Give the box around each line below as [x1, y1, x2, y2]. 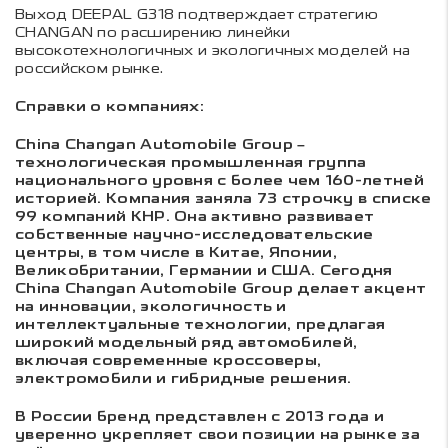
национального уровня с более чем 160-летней [15, 172, 424, 191]
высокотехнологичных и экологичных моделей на [15, 42, 411, 60]
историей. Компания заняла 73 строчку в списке [15, 190, 432, 209]
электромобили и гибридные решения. [15, 370, 352, 389]
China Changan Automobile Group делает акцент [15, 280, 427, 299]
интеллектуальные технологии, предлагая [15, 316, 386, 335]
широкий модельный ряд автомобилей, [15, 334, 358, 353]
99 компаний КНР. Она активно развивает [15, 208, 375, 227]
